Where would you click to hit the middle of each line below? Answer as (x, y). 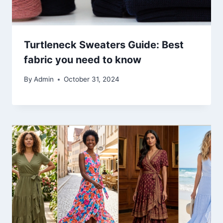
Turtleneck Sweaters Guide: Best (104, 45)
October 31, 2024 (92, 79)
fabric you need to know (83, 60)
